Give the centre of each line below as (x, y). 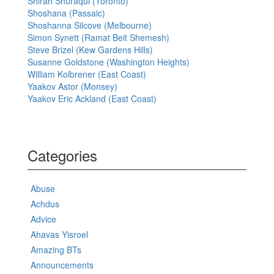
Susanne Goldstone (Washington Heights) (109, 62)
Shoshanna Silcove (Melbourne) (90, 25)
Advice (43, 219)
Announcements (62, 265)
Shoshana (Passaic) (66, 13)
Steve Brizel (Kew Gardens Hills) (90, 50)
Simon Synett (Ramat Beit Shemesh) (98, 38)
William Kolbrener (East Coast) (87, 74)
